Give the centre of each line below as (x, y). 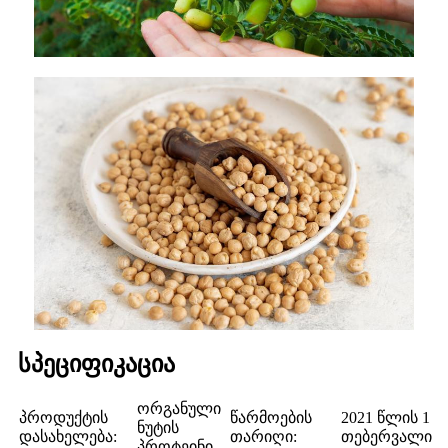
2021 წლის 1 (385, 418)
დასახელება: (68, 437)
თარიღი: (263, 437)
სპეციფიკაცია (96, 364)
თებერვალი (386, 437)
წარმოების (271, 418)
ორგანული (179, 409)
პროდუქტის (63, 418)
